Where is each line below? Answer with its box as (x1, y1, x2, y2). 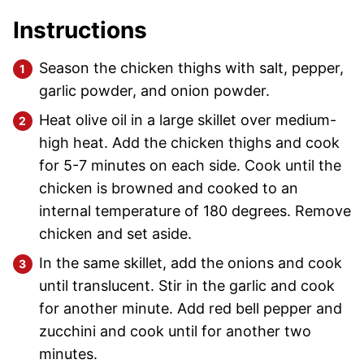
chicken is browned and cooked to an (39, 180, 298, 197)
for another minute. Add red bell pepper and (39, 300, 342, 318)
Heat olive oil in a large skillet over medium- (39, 111, 336, 129)
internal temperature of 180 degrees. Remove (39, 202, 351, 220)
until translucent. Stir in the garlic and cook (39, 277, 335, 295)
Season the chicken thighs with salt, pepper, (39, 59, 344, 77)
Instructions (13, 16, 153, 45)
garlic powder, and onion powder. (39, 82, 270, 100)
